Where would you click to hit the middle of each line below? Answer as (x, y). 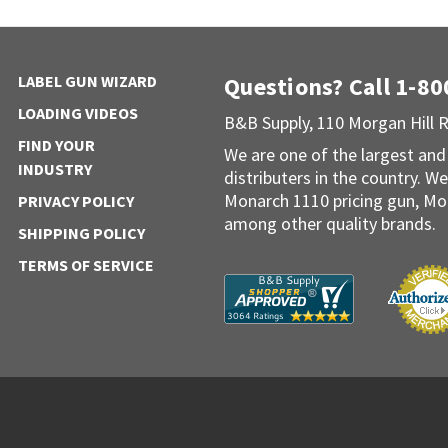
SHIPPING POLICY (81, 232)
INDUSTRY (54, 168)
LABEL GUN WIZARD (87, 80)
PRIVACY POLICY (75, 200)
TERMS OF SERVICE (85, 264)
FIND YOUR (56, 144)
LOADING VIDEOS (77, 112)
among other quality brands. (330, 223)
